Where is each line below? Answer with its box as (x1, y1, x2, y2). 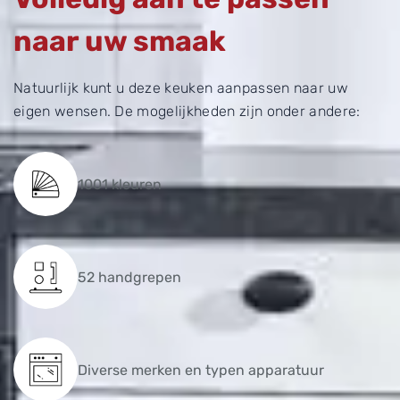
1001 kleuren (78, 175, 162, 193)
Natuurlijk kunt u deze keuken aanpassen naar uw (13, 79, 349, 97)
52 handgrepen (78, 268, 181, 286)
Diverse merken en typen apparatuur (78, 361, 324, 379)
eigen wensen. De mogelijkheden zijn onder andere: (13, 103, 361, 121)
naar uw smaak (13, 24, 226, 59)
